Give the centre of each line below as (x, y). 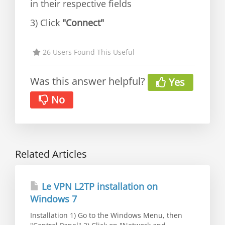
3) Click (45, 23)
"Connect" (82, 23)
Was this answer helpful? (89, 81)
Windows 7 (53, 199)
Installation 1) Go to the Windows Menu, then (106, 215)
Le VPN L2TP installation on (98, 187)
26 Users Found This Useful (88, 52)
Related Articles (51, 154)
